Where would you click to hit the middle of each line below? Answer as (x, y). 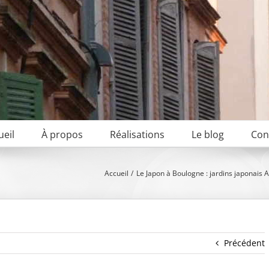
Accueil (117, 173)
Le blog (208, 134)
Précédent (244, 243)
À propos (62, 134)
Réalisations (137, 134)
